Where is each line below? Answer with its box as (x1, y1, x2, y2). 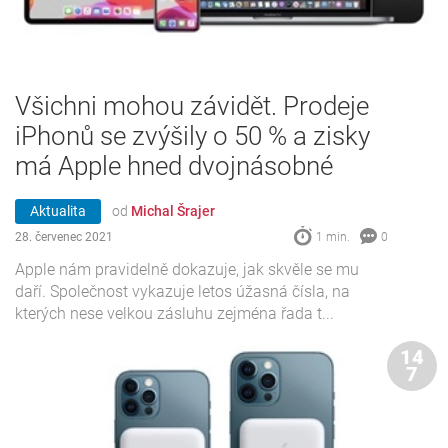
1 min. (316, 229, 350, 244)
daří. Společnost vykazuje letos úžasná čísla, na (15, 282, 350, 301)
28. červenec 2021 (15, 229, 113, 244)
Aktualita (30, 202, 86, 219)
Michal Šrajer (131, 203, 215, 220)
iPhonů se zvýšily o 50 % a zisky (15, 120, 370, 151)
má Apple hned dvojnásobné (15, 150, 333, 181)
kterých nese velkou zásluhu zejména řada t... (15, 304, 334, 323)
